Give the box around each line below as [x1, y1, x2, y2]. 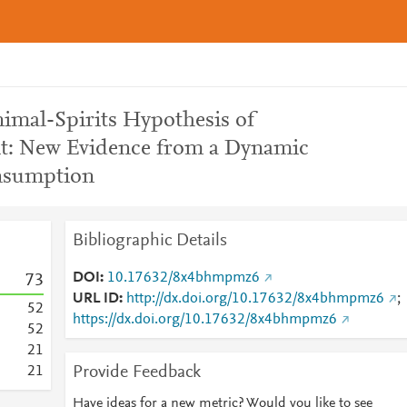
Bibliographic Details [72, 232, 227, 250]
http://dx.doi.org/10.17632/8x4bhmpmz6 [125, 292, 384, 306]
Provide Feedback [72, 363, 201, 382]
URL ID [72, 292, 119, 306]
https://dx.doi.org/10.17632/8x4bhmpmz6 [72, 313, 337, 327]
